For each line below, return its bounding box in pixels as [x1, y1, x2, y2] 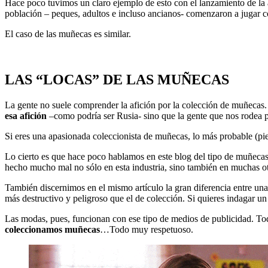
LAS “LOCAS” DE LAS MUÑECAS [5, 71, 229, 87]
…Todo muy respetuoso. [100, 224, 193, 234]
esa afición [5, 110, 47, 121]
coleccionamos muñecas [5, 224, 100, 234]
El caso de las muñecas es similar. [5, 29, 131, 39]
